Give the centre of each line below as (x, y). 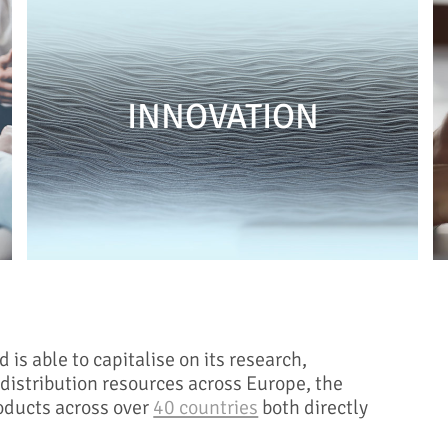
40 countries (206, 407)
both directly (313, 407)
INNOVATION (222, 116)
